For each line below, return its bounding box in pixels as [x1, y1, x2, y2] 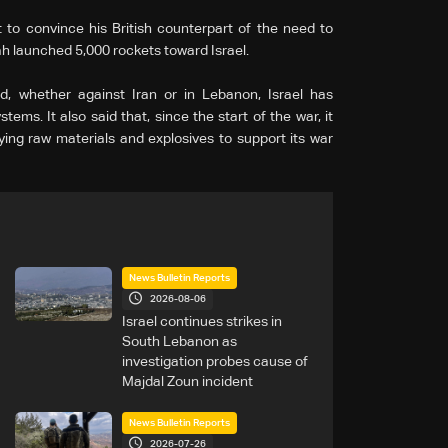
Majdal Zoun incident [121, 374, 253, 389]
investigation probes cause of [121, 354, 308, 369]
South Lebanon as [121, 334, 237, 349]
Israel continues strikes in [121, 314, 282, 329]
